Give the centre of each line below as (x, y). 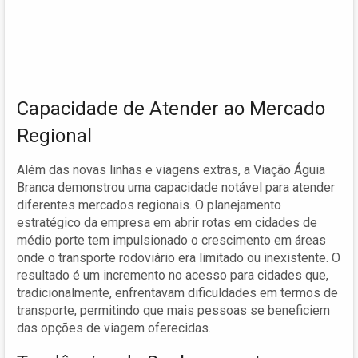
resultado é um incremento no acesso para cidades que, (173, 275)
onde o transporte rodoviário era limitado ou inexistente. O (179, 257)
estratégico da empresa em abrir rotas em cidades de (167, 222)
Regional (54, 135)
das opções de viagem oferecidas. (114, 328)
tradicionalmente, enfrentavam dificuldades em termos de (177, 292)
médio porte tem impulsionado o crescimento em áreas (171, 240)
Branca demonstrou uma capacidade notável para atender (176, 187)
